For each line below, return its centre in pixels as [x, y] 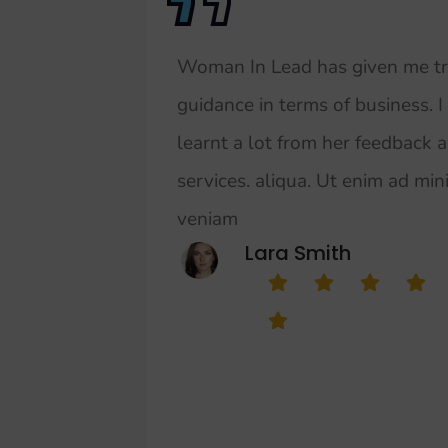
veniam [207, 218]
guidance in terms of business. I [310, 104]
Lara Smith [298, 252]
